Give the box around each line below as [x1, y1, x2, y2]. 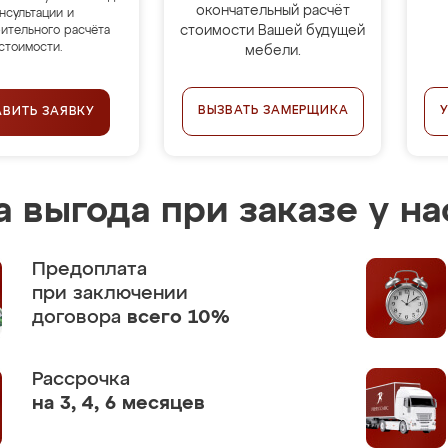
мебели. [244, 44, 301, 58]
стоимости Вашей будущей [180, 24, 366, 38]
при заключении [32, 284, 188, 303]
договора [32, 308, 127, 327]
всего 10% [127, 308, 230, 327]
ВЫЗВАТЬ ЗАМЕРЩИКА [197, 105, 349, 117]
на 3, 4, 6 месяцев [32, 394, 205, 413]
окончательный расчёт [195, 4, 350, 18]
